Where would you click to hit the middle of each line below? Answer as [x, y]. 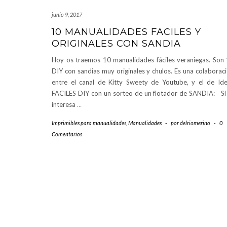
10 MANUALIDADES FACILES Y [126, 32]
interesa [64, 105]
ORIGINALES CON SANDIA [116, 44]
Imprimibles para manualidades [89, 123]
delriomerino [195, 123]
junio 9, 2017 [67, 15]
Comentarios [67, 134]
